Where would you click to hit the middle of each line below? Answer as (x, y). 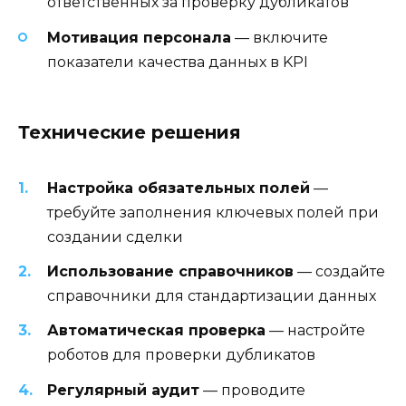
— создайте (339, 272)
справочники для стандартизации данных (212, 296)
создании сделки (115, 237)
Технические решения (130, 132)
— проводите (252, 390)
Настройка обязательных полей (179, 188)
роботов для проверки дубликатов (181, 355)
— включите (280, 37)
